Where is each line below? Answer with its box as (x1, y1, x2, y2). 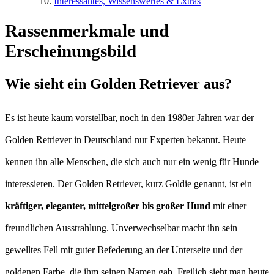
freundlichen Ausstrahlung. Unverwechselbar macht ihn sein (5, 223, 237, 234)
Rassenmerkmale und (5, 21, 169, 41)
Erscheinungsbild (5, 41, 136, 61)
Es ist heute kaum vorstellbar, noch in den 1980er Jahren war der (5, 113, 254, 124)
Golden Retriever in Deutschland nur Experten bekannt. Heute (5, 135, 246, 146)
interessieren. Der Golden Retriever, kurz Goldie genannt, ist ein (5, 179, 252, 190)
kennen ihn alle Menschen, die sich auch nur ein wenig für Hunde (5, 157, 259, 168)
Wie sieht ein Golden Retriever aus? (5, 76, 232, 92)
